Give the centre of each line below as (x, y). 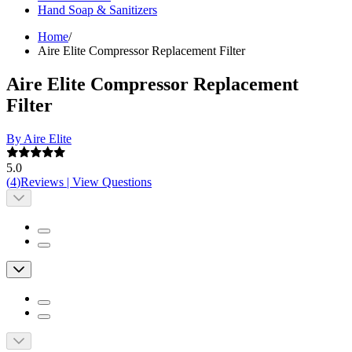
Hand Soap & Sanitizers (97, 10)
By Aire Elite (39, 139)
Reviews (42, 182)
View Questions (112, 182)
